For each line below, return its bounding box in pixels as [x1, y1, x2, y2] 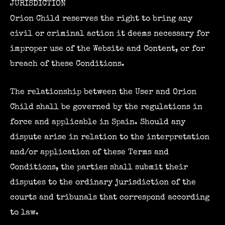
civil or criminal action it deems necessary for [10, 29, 209, 38]
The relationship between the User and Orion [10, 88, 196, 97]
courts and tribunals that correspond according [10, 193, 209, 202]
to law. [10, 208, 39, 217]
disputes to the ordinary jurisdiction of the [10, 178, 196, 187]
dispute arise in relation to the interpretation [10, 133, 209, 142]
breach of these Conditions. [10, 59, 125, 68]
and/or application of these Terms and [10, 148, 169, 157]
